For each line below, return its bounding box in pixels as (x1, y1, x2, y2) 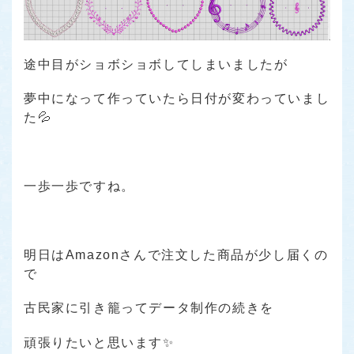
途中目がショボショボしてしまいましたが (24, 58, 288, 71)
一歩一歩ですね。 (24, 179, 135, 194)
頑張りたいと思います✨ (24, 335, 175, 349)
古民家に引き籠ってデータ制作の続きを (24, 301, 274, 315)
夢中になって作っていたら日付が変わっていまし (24, 92, 330, 106)
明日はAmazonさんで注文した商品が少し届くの (24, 247, 329, 262)
